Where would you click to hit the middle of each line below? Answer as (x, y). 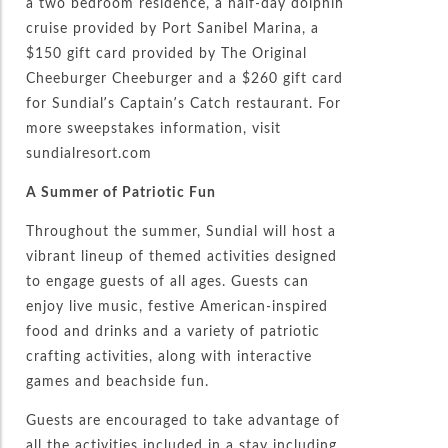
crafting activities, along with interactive (169, 355)
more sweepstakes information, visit (154, 127)
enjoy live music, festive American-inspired (177, 305)
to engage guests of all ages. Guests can (168, 280)
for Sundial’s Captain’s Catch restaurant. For (184, 102)
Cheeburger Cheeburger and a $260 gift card (185, 77)
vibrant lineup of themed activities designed (182, 255)
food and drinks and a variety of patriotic (173, 330)
